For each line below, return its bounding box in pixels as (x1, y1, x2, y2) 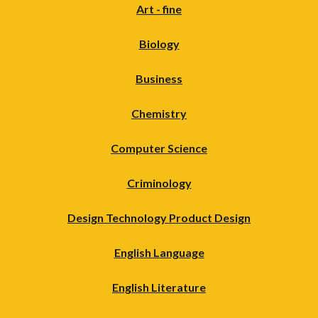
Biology (138, 36, 180, 50)
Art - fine (136, 1, 182, 16)
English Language (114, 245, 204, 259)
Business (136, 71, 182, 85)
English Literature (112, 280, 206, 294)
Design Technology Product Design (67, 210, 251, 224)
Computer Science (111, 141, 207, 155)
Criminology (126, 175, 192, 190)
